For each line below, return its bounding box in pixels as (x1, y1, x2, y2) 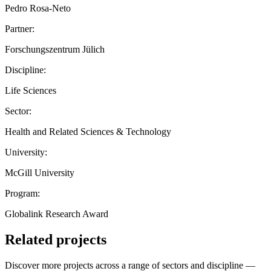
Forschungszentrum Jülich (5, 44, 105, 54)
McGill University (5, 167, 74, 178)
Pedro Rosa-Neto (5, 2, 71, 13)
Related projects (5, 231, 106, 247)
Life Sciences (5, 85, 56, 96)
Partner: (5, 23, 34, 34)
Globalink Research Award (5, 208, 108, 219)
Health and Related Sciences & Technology (5, 126, 171, 137)
